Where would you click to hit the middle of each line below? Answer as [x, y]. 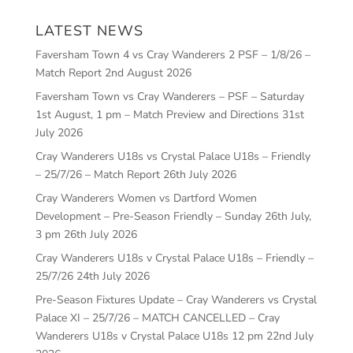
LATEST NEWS [89, 30]
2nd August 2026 [148, 72]
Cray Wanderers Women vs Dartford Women [146, 198]
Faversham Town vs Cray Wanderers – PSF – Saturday [169, 96]
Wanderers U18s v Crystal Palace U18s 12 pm [149, 336]
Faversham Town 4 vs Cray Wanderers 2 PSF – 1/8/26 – [173, 54]
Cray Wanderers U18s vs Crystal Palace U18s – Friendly [173, 156]
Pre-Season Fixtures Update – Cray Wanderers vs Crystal [176, 299]
